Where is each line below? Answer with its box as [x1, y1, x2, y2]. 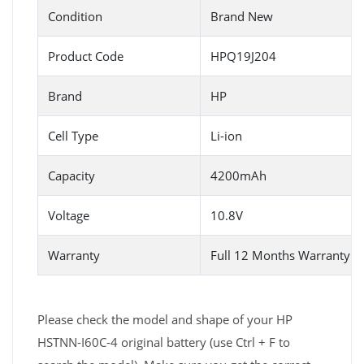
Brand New [210, 8, 273, 25]
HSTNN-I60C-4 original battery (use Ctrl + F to [37, 334, 290, 351]
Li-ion [210, 128, 242, 145]
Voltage [48, 207, 89, 224]
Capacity [48, 167, 95, 184]
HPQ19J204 [210, 48, 276, 65]
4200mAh [210, 167, 266, 184]
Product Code [48, 48, 123, 65]
